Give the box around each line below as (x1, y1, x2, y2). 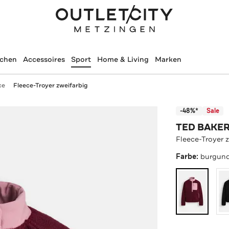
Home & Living (97, 55, 149, 64)
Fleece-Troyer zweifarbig (13, 81, 88, 89)
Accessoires (22, 55, 65, 64)
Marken (154, 55, 181, 64)
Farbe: (176, 151, 201, 162)
